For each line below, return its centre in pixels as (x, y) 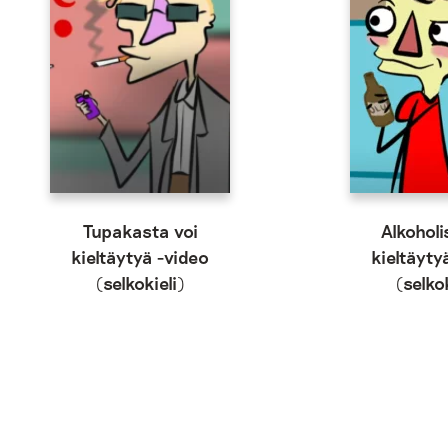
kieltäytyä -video (140, 257)
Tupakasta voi (140, 231)
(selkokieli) (140, 283)
